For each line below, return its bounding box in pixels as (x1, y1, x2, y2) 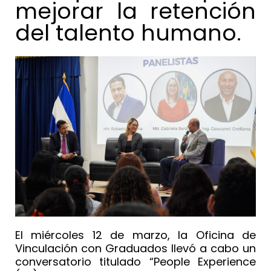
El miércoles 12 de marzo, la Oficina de (15, 227, 256, 243)
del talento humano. (15, 18, 241, 48)
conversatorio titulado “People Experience (15, 254, 256, 270)
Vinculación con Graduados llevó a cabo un (15, 241, 256, 256)
